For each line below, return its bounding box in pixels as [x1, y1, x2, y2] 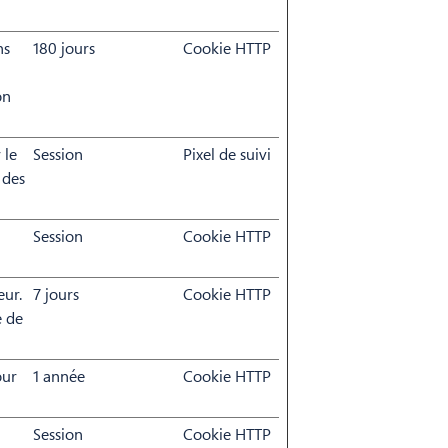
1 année [33, 365, 85, 387]
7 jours [33, 283, 79, 305]
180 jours [33, 37, 95, 59]
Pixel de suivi [183, 143, 271, 165]
